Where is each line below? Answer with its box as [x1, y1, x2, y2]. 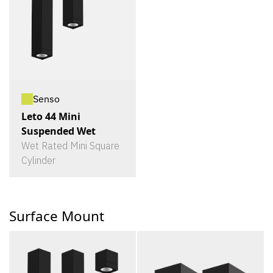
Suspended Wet [21, 124, 96, 138]
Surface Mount [9, 207, 104, 225]
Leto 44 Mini [21, 110, 80, 123]
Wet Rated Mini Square [21, 140, 119, 152]
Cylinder [21, 154, 55, 166]
